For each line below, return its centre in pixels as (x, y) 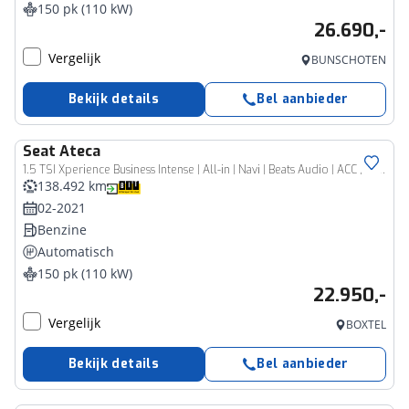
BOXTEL (366, 325)
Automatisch (76, 252)
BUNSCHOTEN (349, 60)
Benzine (62, 230)
